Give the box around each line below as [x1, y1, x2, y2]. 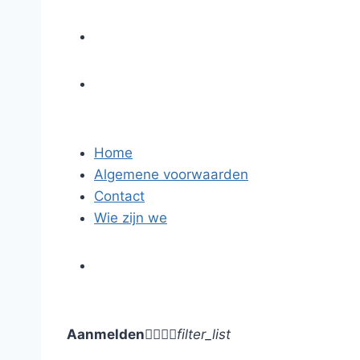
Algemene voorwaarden [94, 166, 248, 182]
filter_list [177, 326, 231, 342]
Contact [94, 188, 145, 204]
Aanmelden [67, 326, 145, 342]
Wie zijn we [94, 210, 167, 226]
